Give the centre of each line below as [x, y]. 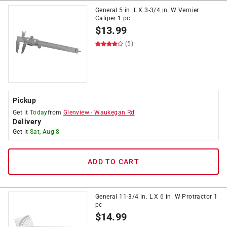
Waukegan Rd [115, 112]
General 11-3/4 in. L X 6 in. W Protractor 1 [157, 197]
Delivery [27, 122]
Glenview [76, 112]
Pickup [24, 100]
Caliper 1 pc [113, 18]
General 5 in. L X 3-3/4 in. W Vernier [147, 10]
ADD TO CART [113, 162]
